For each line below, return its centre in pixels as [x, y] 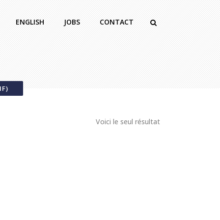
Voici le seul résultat [128, 122]
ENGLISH [30, 22]
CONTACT [117, 22]
